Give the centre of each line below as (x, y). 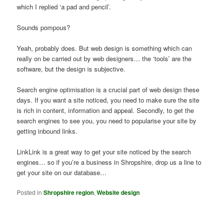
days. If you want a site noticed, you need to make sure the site (108, 100)
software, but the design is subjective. (71, 69)
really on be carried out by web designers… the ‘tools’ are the (104, 58)
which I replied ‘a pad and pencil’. (64, 6)
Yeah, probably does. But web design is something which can (105, 48)
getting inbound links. (47, 131)
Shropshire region (69, 193)
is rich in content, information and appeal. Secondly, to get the (106, 110)
